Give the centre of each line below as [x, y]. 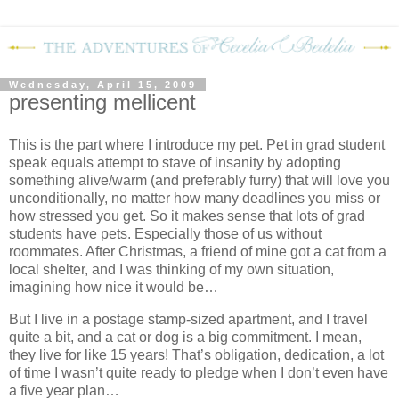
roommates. [46, 251]
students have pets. [70, 233]
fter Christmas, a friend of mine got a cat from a [241, 251]
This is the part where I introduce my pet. [136, 144]
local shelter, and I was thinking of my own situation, [171, 269]
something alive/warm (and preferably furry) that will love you [199, 180]
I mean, [338, 337]
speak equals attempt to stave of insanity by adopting [175, 162]
